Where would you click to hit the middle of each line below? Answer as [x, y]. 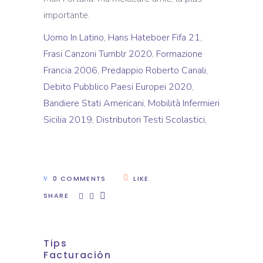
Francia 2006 [70, 70]
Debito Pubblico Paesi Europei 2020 [118, 87]
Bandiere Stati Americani [94, 103]
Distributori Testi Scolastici [151, 120]
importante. [67, 15]
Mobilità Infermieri [184, 103]
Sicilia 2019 [68, 120]
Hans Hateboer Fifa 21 [154, 38]
